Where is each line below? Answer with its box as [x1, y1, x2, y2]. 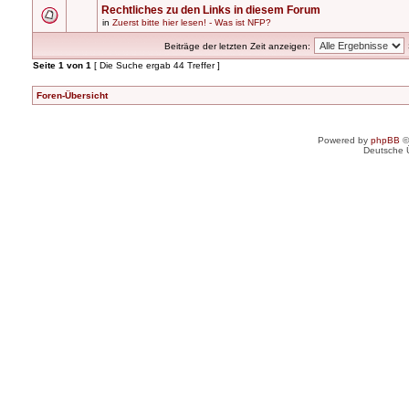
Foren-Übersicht [37, 90, 108, 100]
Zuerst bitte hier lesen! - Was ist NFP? [112, 17, 271, 27]
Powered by [318, 135, 371, 145]
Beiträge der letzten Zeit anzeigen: [164, 41, 310, 51]
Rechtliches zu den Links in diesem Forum [101, 4, 320, 16]
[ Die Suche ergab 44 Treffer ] [91, 60, 220, 70]
